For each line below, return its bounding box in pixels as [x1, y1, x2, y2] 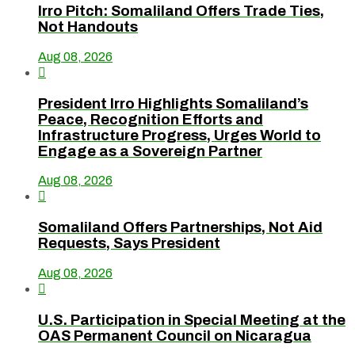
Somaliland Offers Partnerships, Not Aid [38, 219, 323, 236]
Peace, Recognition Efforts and [38, 111, 263, 128]
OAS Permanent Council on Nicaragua [38, 327, 311, 344]
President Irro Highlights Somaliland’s [38, 95, 308, 112]
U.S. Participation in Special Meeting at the [38, 311, 345, 328]
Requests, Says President [38, 235, 220, 252]
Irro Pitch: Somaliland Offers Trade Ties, [38, 3, 324, 20]
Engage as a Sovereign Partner [38, 143, 262, 159]
